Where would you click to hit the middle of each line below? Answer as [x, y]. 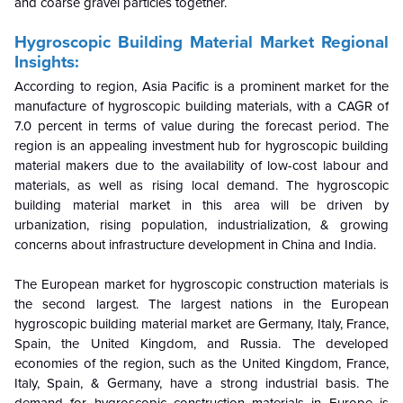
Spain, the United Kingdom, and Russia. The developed [201, 344]
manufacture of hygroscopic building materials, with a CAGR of [201, 107]
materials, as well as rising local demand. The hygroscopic [201, 186]
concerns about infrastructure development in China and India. [195, 245]
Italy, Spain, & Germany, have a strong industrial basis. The [201, 384]
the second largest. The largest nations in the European [201, 304]
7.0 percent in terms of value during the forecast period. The [201, 126]
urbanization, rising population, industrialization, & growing [201, 225]
